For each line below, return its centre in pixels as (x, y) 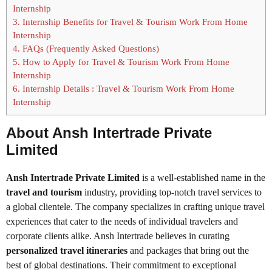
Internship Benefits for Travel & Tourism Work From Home (134, 22)
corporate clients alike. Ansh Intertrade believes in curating (118, 236)
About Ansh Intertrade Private (109, 133)
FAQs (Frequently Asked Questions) (90, 49)
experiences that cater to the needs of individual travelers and (122, 222)
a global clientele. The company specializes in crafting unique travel (135, 207)
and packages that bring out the (188, 251)
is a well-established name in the (202, 178)
